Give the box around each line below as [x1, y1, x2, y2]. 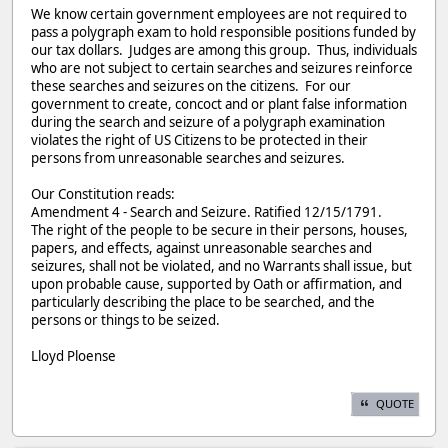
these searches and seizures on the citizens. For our [31, 77, 351, 96]
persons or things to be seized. [31, 311, 220, 330]
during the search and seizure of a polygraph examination [31, 113, 385, 132]
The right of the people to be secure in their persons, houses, [31, 221, 408, 240]
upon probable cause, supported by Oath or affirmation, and [31, 275, 402, 294]
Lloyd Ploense [31, 347, 116, 366]
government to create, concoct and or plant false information [31, 95, 407, 114]
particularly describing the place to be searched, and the [31, 293, 375, 312]
